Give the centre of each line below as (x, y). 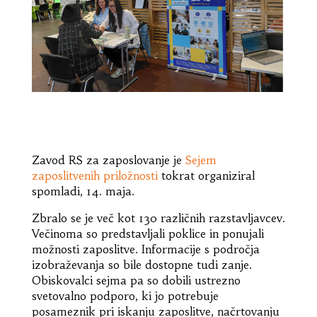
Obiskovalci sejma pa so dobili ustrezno (136, 280)
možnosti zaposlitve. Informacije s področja (145, 249)
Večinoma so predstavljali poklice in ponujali (148, 233)
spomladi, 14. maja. (83, 191)
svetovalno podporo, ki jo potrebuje (125, 295)
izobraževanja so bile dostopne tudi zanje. (142, 264)
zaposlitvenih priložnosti (94, 175)
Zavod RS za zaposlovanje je (108, 160)
